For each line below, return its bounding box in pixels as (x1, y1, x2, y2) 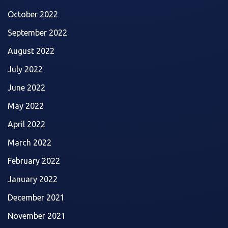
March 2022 (8, 137, 51, 147)
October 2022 (8, 9, 58, 19)
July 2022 (8, 64, 43, 74)
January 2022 (8, 174, 58, 184)
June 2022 (8, 82, 45, 92)
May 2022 (8, 101, 44, 110)
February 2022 (8, 156, 60, 165)
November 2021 (8, 211, 66, 220)
